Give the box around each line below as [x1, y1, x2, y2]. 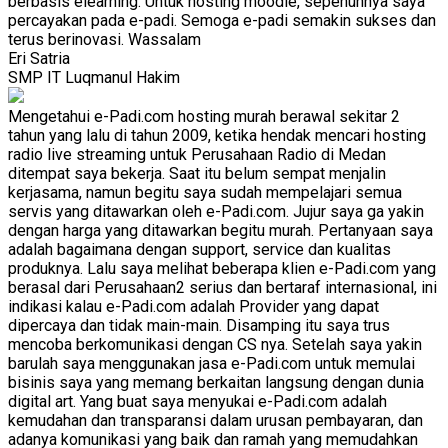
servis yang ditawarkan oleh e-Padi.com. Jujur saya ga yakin [8, 201, 424, 221]
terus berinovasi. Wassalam [8, 29, 201, 49]
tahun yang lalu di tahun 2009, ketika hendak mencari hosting [8, 125, 426, 145]
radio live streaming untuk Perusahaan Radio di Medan [8, 144, 386, 164]
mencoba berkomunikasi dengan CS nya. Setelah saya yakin [8, 334, 422, 354]
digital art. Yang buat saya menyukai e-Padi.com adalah [8, 391, 387, 411]
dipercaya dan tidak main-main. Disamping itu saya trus [8, 315, 390, 335]
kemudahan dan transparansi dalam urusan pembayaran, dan [8, 410, 423, 430]
